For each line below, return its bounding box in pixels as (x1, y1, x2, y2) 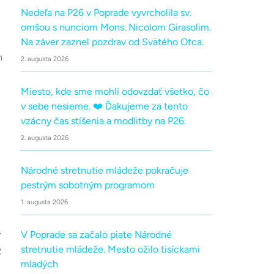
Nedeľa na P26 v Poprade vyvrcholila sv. (21, 7, 191, 19)
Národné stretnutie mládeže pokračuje (21, 165, 188, 177)
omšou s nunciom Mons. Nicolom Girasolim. (21, 21, 211, 34)
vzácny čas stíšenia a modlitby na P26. (21, 115, 186, 127)
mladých (21, 258, 58, 270)
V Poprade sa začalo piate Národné (21, 229, 172, 241)
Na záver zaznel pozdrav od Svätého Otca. (21, 36, 204, 48)
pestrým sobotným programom (21, 179, 155, 191)
